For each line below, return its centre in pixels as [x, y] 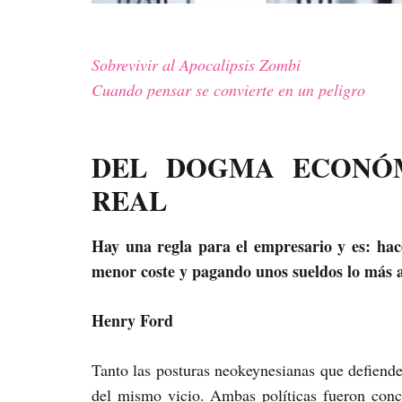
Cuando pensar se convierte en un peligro [228, 90]
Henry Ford [132, 321]
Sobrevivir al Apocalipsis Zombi [196, 65]
